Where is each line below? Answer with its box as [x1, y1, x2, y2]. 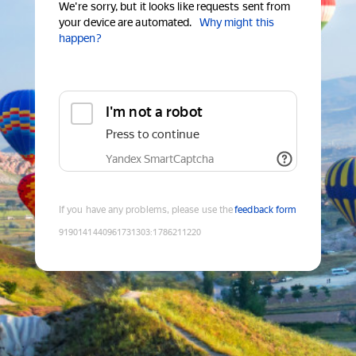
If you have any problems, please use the [59, 204, 234, 216]
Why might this [199, 16, 274, 29]
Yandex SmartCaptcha [106, 153, 214, 166]
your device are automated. [59, 16, 192, 29]
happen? [59, 32, 102, 45]
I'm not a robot [106, 103, 203, 121]
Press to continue [106, 127, 199, 142]
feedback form [234, 204, 297, 216]
